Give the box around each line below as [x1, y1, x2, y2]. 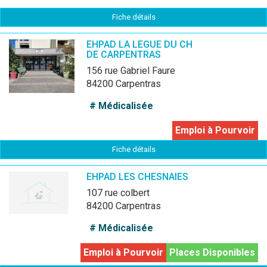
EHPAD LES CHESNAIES [86, 171, 188, 182]
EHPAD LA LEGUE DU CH [86, 39, 193, 50]
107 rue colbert [92, 187, 150, 198]
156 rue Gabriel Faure [92, 65, 175, 76]
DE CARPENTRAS [86, 49, 161, 60]
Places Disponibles [169, 247, 255, 258]
